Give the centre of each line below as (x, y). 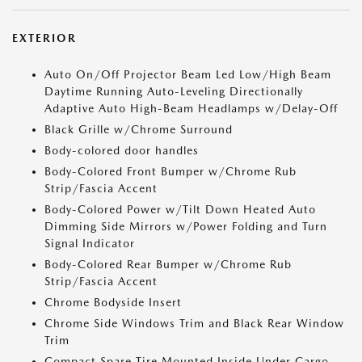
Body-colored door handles (122, 151)
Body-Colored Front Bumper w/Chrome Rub (170, 172)
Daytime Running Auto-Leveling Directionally (174, 92)
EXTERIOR (44, 38)
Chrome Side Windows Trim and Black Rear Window (194, 324)
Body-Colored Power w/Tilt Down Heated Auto (180, 210)
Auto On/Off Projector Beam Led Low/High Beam (188, 75)
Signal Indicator (90, 244)
